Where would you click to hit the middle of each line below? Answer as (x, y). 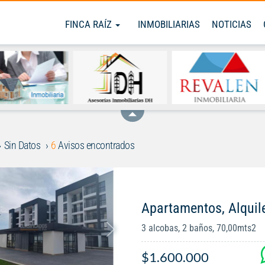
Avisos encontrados (95, 145)
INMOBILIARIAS (169, 24)
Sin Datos (22, 145)
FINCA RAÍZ (90, 24)
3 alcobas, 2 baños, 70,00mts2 (198, 228)
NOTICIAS (232, 24)
